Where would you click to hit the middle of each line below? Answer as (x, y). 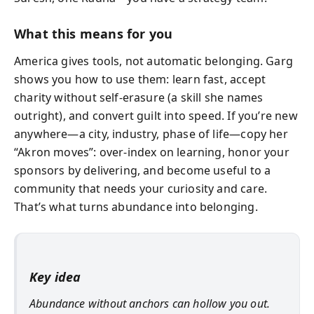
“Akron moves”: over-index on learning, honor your (152, 152)
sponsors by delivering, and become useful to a (143, 170)
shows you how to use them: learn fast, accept (140, 79)
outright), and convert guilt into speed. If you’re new (156, 115)
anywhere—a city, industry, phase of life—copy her (151, 134)
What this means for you (94, 34)
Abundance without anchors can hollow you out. (150, 303)
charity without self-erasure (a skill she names (139, 97)
